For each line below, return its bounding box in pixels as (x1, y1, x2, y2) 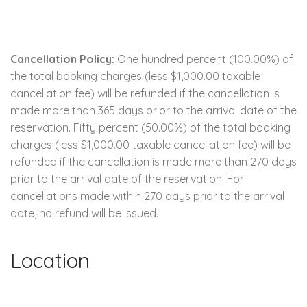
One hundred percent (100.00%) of (114, 51, 293, 66)
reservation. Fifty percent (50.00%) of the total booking (10, 120, 291, 134)
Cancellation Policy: (10, 51, 114, 66)
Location (10, 247, 90, 273)
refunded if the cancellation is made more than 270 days (10, 154, 297, 169)
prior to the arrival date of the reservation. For (10, 171, 244, 186)
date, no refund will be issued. (10, 206, 158, 220)
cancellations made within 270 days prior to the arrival (10, 188, 284, 203)
